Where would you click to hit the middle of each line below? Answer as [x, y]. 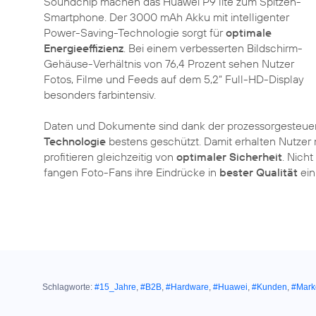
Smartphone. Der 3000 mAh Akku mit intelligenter [166, 17]
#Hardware [187, 287]
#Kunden [269, 287]
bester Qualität [259, 172]
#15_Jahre [115, 287]
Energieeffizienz [84, 48]
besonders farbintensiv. [100, 95]
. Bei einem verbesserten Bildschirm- [213, 48]
